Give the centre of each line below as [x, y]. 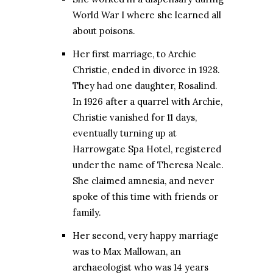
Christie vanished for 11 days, [135, 118]
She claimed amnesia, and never [143, 181]
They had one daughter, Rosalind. [145, 86]
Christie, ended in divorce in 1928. [146, 70]
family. [87, 213]
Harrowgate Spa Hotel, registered [147, 149]
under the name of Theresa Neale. [148, 165]
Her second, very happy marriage [146, 236]
